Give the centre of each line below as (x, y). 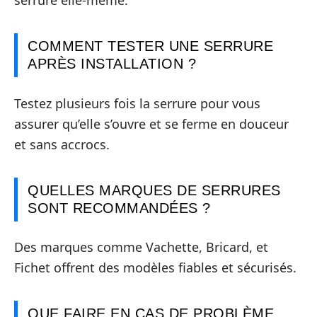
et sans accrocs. (62, 144)
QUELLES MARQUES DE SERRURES (154, 190)
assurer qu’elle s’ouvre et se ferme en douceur (151, 123)
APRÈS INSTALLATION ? (112, 64)
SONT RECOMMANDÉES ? (119, 208)
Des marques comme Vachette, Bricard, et (141, 247)
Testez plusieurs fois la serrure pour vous (137, 103)
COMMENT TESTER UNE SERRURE (150, 46)
